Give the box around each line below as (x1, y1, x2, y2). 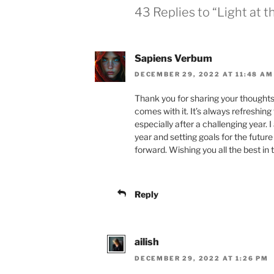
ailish (135, 236, 159, 248)
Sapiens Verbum (135, 53, 212, 65)
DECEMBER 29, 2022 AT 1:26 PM (135, 254, 268, 262)
